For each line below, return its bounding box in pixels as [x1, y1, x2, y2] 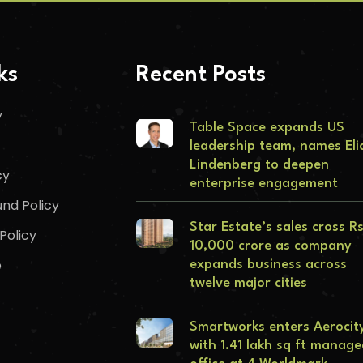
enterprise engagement [190, 177, 338, 191]
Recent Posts [135, 64, 266, 88]
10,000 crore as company [190, 239, 352, 254]
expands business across [190, 258, 347, 272]
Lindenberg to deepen [190, 158, 329, 173]
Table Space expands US [190, 121, 344, 135]
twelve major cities [190, 276, 307, 291]
